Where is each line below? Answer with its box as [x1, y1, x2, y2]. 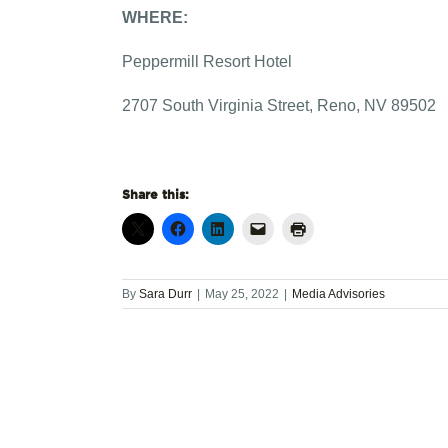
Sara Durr [139, 286, 192, 301]
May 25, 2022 [205, 286, 279, 301]
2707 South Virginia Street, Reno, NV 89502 [122, 96, 436, 114]
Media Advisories [292, 286, 385, 301]
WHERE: [122, 8, 228, 26]
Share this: [122, 185, 189, 202]
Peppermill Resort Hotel [122, 52, 292, 70]
